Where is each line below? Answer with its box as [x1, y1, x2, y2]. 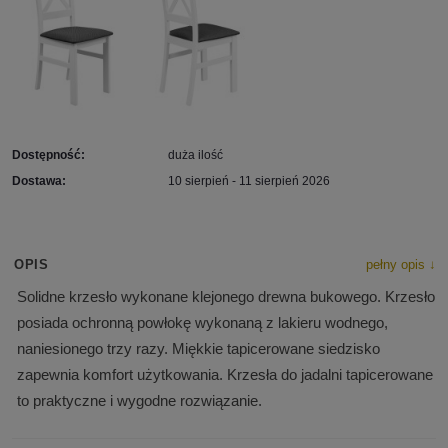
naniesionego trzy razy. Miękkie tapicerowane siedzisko [17, 340, 380, 358]
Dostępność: [12, 148, 85, 163]
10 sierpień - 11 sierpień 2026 [168, 174, 330, 189]
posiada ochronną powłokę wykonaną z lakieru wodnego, [17, 314, 388, 332]
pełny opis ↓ [366, 257, 436, 273]
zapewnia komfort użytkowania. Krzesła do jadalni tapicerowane [17, 366, 433, 384]
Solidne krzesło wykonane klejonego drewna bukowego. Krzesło [17, 288, 435, 306]
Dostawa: [12, 174, 66, 189]
